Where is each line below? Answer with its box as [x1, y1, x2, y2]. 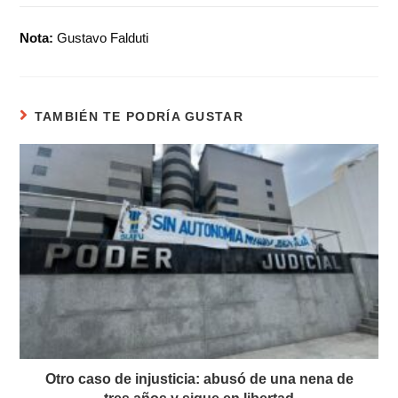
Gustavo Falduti [53, 30, 149, 46]
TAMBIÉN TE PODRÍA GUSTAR [34, 109, 243, 124]
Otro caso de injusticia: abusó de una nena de [44, 371, 354, 387]
